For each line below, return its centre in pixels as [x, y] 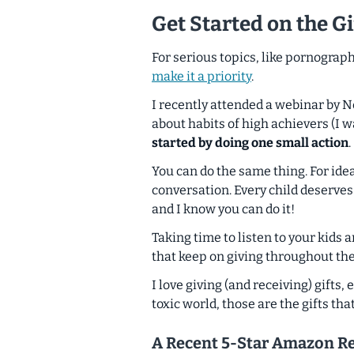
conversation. [193, 190]
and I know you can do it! [223, 209]
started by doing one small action [250, 143]
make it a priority [201, 77]
